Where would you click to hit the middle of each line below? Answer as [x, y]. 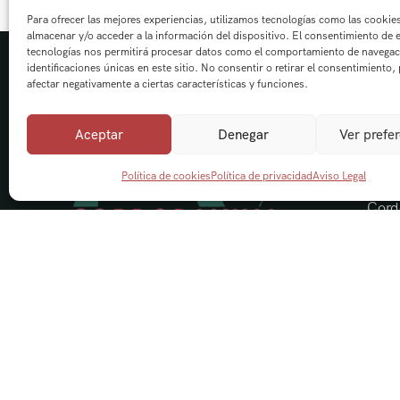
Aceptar [99, 134]
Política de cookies [166, 176]
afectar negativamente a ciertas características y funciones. [167, 84]
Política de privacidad [261, 176]
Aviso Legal [339, 176]
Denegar [244, 134]
